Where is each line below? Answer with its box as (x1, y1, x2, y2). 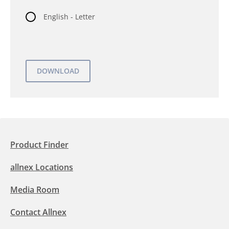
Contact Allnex (10, 207, 66, 218)
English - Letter (43, 12, 95, 21)
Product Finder (10, 139, 68, 150)
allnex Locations (10, 162, 73, 173)
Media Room (10, 184, 59, 195)
